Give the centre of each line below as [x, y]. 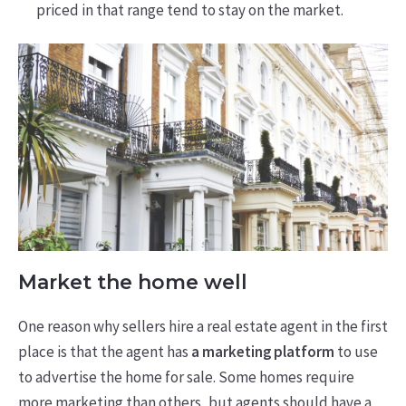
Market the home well [132, 282]
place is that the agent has [104, 351]
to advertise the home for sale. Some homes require [186, 377]
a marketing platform [262, 351]
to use [356, 351]
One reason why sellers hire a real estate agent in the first [203, 326]
